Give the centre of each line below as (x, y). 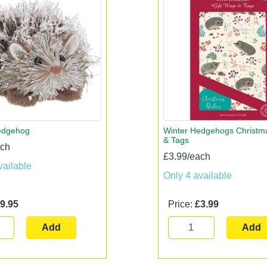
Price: (181, 204)
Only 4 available (197, 175)
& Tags (176, 140)
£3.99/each (187, 156)
